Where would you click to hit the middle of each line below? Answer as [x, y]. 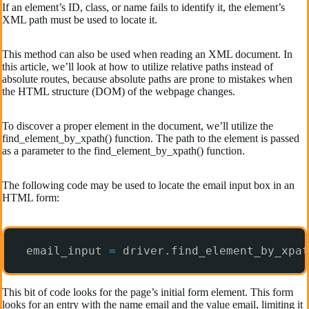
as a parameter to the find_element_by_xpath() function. [123, 151]
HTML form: [31, 198]
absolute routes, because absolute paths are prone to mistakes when [147, 79]
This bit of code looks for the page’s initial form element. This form [148, 292]
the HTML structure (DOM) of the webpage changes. [119, 92]
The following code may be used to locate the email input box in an [148, 186]
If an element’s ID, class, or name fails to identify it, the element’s [143, 8]
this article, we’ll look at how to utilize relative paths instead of [138, 67]
